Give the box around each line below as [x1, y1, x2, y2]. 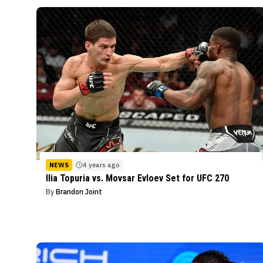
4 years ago [83, 161, 120, 170]
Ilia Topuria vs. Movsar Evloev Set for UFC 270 [46, 173, 229, 184]
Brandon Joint [56, 187, 102, 197]
